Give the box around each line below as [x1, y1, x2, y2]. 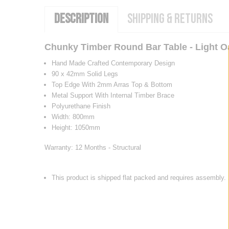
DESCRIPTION [54, 11, 108, 27]
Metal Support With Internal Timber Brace [51, 91, 174, 99]
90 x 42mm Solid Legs [51, 70, 118, 78]
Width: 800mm [51, 112, 95, 121]
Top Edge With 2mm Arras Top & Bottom [51, 80, 172, 88]
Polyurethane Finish [51, 102, 112, 110]
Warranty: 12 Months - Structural [44, 143, 141, 151]
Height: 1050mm [51, 123, 100, 131]
